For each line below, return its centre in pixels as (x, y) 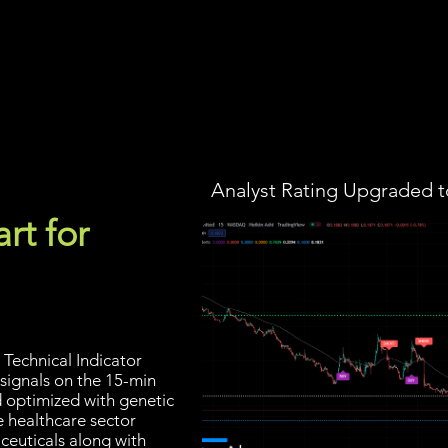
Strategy (142, 55)
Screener (57, 55)
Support (412, 55)
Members (326, 55)
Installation (232, 55)
